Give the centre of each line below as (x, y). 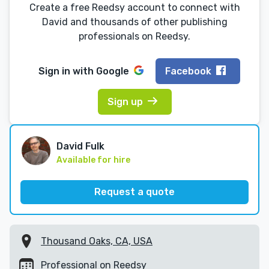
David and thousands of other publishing (134, 22)
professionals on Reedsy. (134, 37)
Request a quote (134, 192)
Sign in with (67, 71)
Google (113, 71)
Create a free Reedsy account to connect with (134, 8)
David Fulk (80, 147)
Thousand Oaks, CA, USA (97, 241)
